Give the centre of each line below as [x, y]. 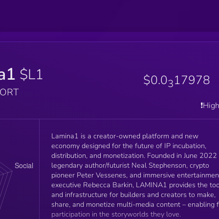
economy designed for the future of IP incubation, [129, 145]
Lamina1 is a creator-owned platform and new [125, 136]
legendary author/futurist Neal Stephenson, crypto [130, 165]
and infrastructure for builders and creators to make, [133, 194]
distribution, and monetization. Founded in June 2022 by [99, 155]
